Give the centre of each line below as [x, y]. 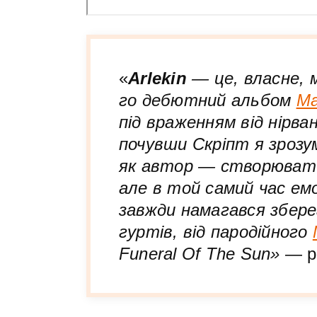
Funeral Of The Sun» [202, 254]
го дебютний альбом [208, 100]
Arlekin [157, 78]
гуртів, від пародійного [216, 232]
